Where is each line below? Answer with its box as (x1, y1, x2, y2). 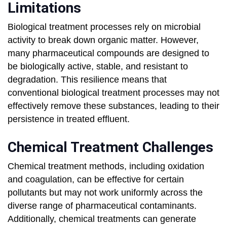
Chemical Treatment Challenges (8, 139, 213, 156)
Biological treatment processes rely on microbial (8, 22, 201, 32)
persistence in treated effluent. (8, 114, 130, 125)
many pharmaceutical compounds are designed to (8, 48, 209, 59)
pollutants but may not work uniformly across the (8, 187, 203, 198)
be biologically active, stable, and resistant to (8, 61, 188, 72)
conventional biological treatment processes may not (8, 88, 219, 98)
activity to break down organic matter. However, (8, 35, 199, 46)
